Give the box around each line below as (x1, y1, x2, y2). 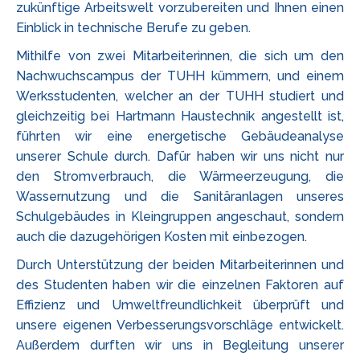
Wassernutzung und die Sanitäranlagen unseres (16, 189, 344, 204)
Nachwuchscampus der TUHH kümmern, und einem (16, 68, 344, 84)
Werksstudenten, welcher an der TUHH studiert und (16, 88, 344, 104)
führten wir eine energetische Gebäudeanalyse (16, 129, 344, 144)
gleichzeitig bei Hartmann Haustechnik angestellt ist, (16, 108, 344, 124)
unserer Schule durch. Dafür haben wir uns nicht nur (16, 149, 344, 164)
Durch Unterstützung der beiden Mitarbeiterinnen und (16, 257, 344, 272)
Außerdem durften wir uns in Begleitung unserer (16, 337, 344, 353)
